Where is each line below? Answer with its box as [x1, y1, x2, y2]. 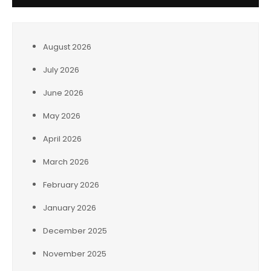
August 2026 [43, 41, 91, 53]
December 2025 [43, 225, 107, 237]
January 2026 [43, 202, 96, 214]
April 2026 [43, 133, 82, 145]
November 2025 [43, 248, 106, 260]
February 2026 [43, 179, 99, 191]
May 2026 [43, 110, 80, 122]
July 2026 [43, 64, 79, 76]
